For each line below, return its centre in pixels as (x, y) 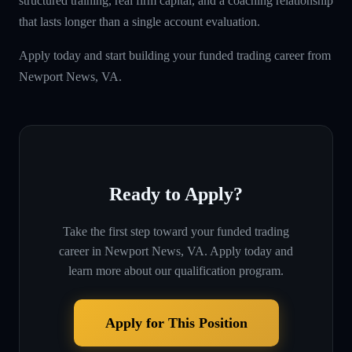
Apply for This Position (176, 323)
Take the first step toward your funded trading (176, 231)
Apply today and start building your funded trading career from (175, 55)
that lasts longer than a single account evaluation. (139, 21)
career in (80, 251)
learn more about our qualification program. (176, 270)
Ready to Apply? (176, 194)
